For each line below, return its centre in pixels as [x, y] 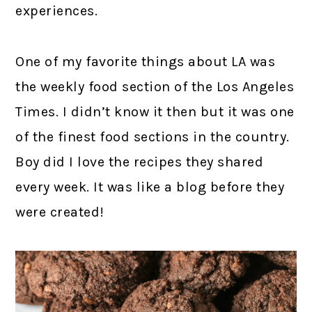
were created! [60, 212]
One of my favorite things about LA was [146, 62]
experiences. [57, 11]
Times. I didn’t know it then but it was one [155, 112]
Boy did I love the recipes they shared [140, 162]
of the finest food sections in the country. [153, 137]
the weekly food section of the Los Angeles [155, 87]
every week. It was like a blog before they [150, 187]
